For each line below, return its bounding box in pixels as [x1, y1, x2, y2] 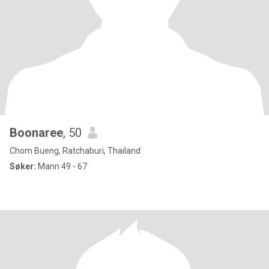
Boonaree [10, 125, 63, 140]
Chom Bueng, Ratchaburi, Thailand [10, 146, 141, 156]
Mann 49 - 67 [36, 162, 87, 171]
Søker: [10, 162, 36, 171]
